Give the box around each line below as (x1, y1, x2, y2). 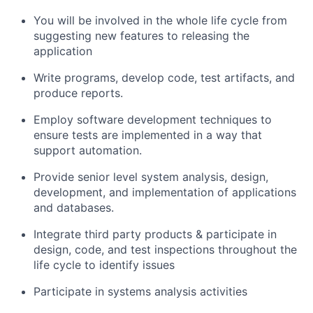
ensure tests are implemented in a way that (34, 128, 262, 142)
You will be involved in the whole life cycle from (34, 13, 287, 27)
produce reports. (34, 86, 123, 100)
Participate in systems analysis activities (34, 284, 247, 298)
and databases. (34, 201, 114, 214)
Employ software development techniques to (34, 112, 272, 126)
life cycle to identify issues (34, 258, 175, 272)
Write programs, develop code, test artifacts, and (34, 71, 295, 85)
